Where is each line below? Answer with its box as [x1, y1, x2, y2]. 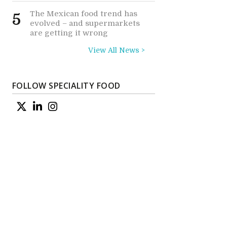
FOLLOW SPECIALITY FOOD [12, 80, 121, 91]
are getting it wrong [29, 28, 108, 37]
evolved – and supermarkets [29, 19, 140, 28]
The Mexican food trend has [29, 9, 137, 18]
